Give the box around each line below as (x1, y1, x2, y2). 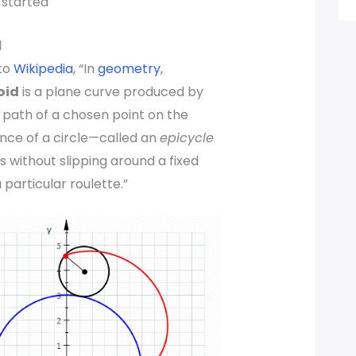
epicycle (159, 128, 214, 147)
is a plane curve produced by (18, 82, 203, 101)
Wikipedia (13, 59, 73, 78)
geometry (97, 59, 161, 78)
